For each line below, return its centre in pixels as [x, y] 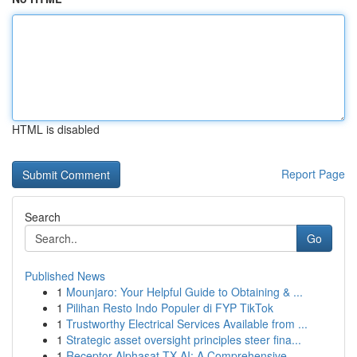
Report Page [313, 174]
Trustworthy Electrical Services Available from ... [187, 324]
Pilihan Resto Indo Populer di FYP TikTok [170, 308]
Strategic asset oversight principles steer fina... [184, 339]
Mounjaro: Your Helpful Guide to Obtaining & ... [184, 292]
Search [43, 217]
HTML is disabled [56, 129]
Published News [65, 276]
